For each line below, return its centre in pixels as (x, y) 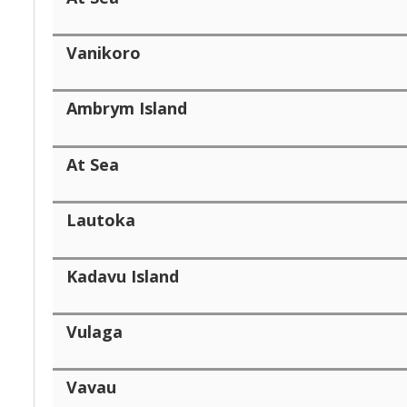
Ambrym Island (127, 108)
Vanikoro (104, 52)
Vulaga (94, 331)
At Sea (93, 164)
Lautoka (101, 219)
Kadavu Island (123, 276)
